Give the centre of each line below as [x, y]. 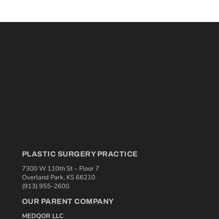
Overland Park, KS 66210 [58, 178]
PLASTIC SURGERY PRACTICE [80, 154]
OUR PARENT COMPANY [68, 202]
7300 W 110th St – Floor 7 [60, 169]
